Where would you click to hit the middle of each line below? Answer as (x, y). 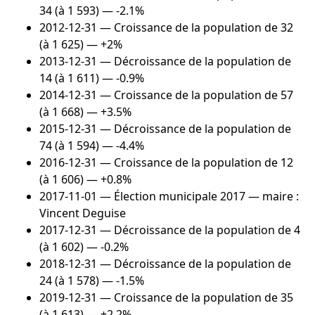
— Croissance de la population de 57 (195, 95)
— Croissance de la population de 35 (195, 298)
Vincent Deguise (83, 213)
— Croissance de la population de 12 (195, 163)
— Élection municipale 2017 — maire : (198, 197)
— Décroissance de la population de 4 (199, 230)
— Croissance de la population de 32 (195, 28)
